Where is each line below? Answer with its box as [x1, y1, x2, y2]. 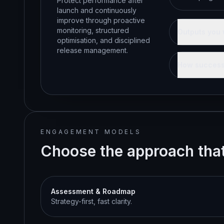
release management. [57, 46, 128, 54]
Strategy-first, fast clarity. [51, 197, 132, 205]
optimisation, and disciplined [57, 36, 150, 44]
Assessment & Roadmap [51, 187, 135, 195]
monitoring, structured [57, 26, 129, 34]
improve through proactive [57, 16, 145, 24]
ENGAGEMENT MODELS [40, 128, 141, 135]
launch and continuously [57, 6, 136, 14]
